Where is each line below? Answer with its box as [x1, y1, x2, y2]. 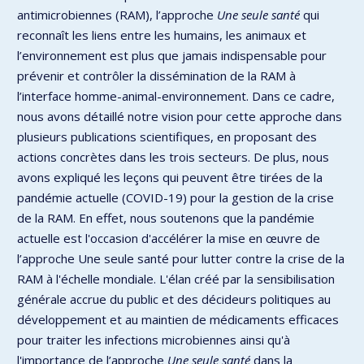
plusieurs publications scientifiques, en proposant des [17, 128, 317, 145]
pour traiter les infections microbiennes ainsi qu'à [17, 331, 290, 348]
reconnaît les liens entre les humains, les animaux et [17, 26, 306, 43]
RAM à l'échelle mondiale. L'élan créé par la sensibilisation [17, 270, 335, 287]
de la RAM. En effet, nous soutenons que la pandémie [17, 209, 314, 226]
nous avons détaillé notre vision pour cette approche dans [17, 107, 342, 124]
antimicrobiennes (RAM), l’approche [17, 6, 217, 23]
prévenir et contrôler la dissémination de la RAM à [17, 67, 296, 84]
